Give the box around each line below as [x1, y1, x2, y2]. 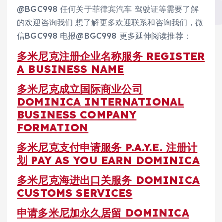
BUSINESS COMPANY [17, 108, 137, 121]
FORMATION [17, 120, 89, 134]
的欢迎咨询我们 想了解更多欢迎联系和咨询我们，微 [17, 17, 204, 27]
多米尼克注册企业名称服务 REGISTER [17, 49, 205, 62]
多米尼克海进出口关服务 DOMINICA [17, 173, 200, 186]
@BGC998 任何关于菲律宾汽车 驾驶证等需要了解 [17, 3, 199, 14]
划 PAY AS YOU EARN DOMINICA [17, 153, 200, 166]
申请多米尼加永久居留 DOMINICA [17, 206, 189, 220]
